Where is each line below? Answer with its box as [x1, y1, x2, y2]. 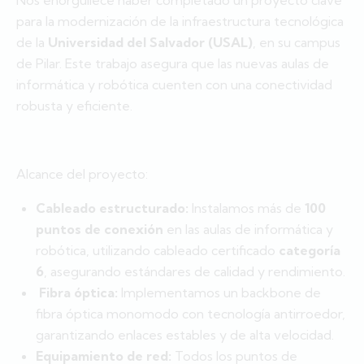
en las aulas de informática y [163, 221, 333, 238]
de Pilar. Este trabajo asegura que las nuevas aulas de [16, 55, 329, 72]
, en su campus [253, 34, 340, 51]
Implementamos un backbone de [118, 284, 321, 301]
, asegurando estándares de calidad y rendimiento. [44, 263, 345, 280]
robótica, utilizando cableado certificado [36, 242, 279, 259]
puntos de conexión [36, 221, 163, 238]
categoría [279, 242, 340, 259]
